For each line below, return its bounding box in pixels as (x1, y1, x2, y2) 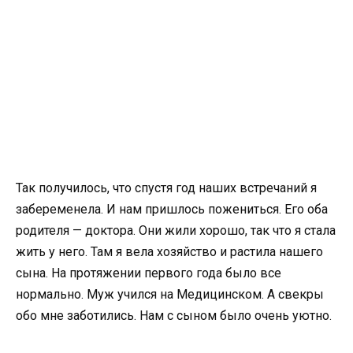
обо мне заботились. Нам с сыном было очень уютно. (16, 307, 335, 323)
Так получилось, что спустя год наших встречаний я (16, 180, 317, 195)
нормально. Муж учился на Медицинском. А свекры (16, 286, 324, 302)
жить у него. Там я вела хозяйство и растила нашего (16, 243, 323, 259)
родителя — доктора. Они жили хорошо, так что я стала (16, 222, 336, 238)
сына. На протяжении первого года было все (16, 265, 281, 281)
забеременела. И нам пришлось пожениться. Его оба (16, 201, 328, 217)
